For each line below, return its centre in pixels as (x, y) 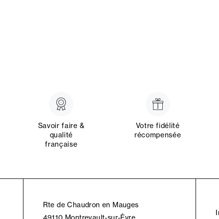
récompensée (158, 135)
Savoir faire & (61, 125)
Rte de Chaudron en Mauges (91, 205)
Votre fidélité (158, 125)
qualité (61, 135)
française (61, 144)
